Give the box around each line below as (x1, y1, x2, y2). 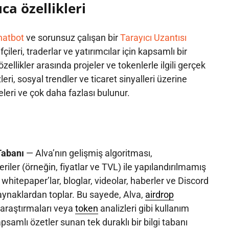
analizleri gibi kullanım (98, 202, 189, 214)
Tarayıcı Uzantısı (120, 32, 187, 43)
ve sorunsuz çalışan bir (24, 32, 120, 43)
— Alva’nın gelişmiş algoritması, (24, 147, 152, 158)
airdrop (145, 189, 174, 200)
